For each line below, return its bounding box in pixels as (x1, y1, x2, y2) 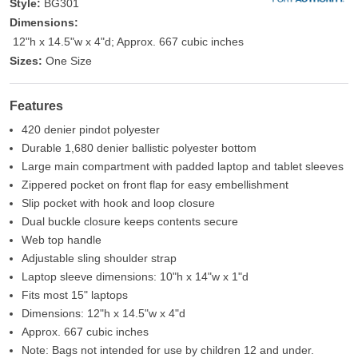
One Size (46, 54, 92, 68)
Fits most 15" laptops (22, 288, 128, 302)
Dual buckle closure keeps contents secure (22, 215, 238, 229)
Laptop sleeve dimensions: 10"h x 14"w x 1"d (22, 270, 249, 284)
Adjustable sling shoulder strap (22, 252, 177, 265)
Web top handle (22, 233, 101, 247)
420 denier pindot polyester (22, 123, 160, 137)
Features (10, 98, 63, 113)
